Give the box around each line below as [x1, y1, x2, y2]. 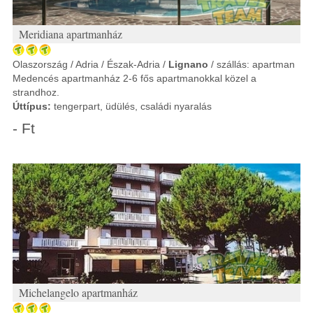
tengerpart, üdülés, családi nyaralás [51, 101, 212, 112]
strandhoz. [13, 87, 59, 98]
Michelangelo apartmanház [19, 285, 138, 300]
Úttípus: [13, 101, 51, 112]
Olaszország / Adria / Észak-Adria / [13, 59, 168, 70]
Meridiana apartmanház [19, 27, 122, 41]
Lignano [168, 59, 208, 70]
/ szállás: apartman [208, 59, 295, 70]
